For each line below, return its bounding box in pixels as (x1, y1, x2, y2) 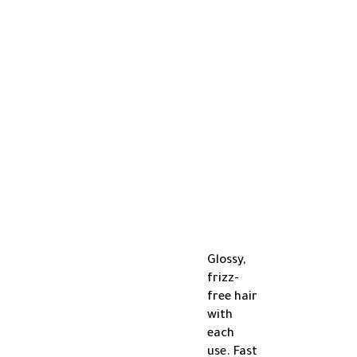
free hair (207, 291, 257, 305)
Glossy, (207, 254, 245, 269)
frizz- (207, 273, 239, 287)
